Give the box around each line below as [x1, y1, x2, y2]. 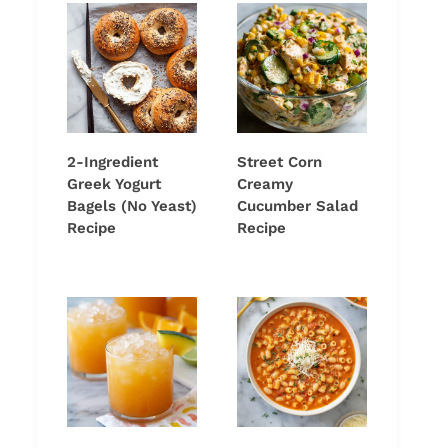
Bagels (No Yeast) [67, 197, 197, 216]
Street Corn [237, 153, 322, 172]
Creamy [237, 175, 293, 194]
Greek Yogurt [67, 175, 161, 194]
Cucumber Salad [237, 197, 358, 216]
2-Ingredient [67, 153, 158, 172]
